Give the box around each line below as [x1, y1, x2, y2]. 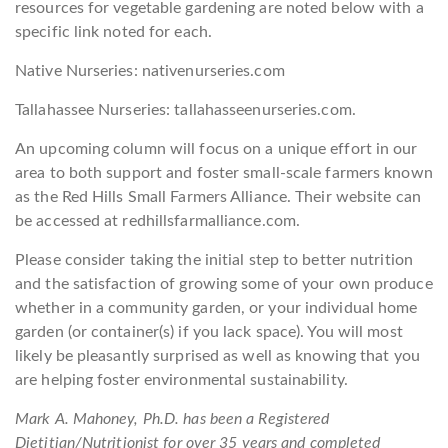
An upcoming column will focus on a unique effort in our [15, 141, 418, 157]
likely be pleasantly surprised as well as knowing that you [15, 348, 420, 364]
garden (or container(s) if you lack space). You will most [15, 324, 403, 340]
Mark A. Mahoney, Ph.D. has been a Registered [15, 411, 330, 427]
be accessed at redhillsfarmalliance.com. [15, 213, 301, 229]
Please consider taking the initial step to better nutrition [15, 252, 413, 268]
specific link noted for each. [15, 24, 212, 40]
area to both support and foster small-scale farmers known [15, 165, 433, 181]
